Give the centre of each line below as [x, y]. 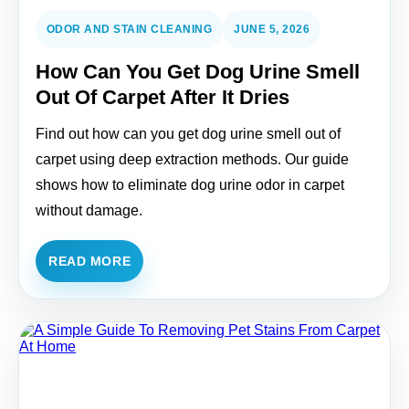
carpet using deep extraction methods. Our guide [192, 159]
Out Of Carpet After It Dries [163, 97]
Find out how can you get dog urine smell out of [188, 134]
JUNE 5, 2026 [272, 29]
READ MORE [90, 261]
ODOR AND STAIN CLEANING [130, 29]
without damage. [89, 210]
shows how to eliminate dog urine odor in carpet [190, 185]
